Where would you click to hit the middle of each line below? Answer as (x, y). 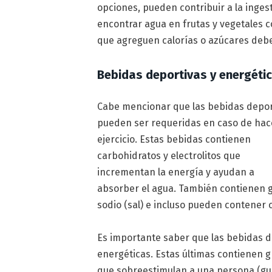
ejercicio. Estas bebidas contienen (174, 139)
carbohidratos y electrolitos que (169, 155)
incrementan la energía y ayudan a (176, 172)
